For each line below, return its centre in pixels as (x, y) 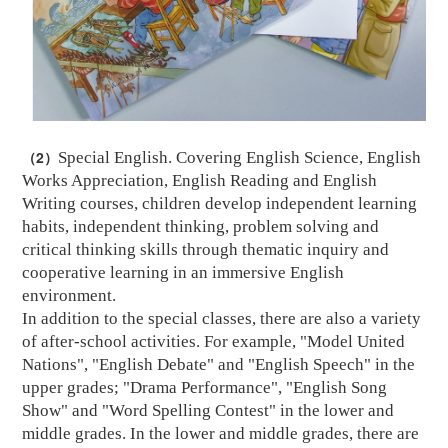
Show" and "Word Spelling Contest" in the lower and (208, 411)
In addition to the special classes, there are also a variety (222, 319)
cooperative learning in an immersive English (183, 273)
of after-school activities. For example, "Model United (214, 342)
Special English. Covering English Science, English (240, 158)
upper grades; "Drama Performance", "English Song (205, 388)
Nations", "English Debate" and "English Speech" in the (219, 365)
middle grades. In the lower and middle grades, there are (221, 434)
